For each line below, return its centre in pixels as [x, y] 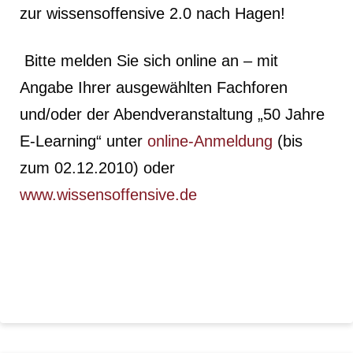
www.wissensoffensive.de [108, 195]
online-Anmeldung [212, 141]
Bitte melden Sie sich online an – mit [149, 61]
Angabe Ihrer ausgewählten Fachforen [154, 88]
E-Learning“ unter [84, 141]
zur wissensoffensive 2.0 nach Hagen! [152, 13]
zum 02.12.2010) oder [97, 168]
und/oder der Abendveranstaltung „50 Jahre [172, 115]
